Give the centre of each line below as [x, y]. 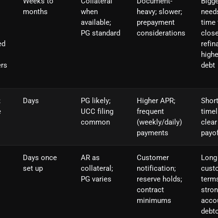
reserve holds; [159, 179]
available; [96, 22]
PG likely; [96, 100]
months [35, 11]
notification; [156, 168]
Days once [40, 157]
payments [153, 133]
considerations [161, 33]
